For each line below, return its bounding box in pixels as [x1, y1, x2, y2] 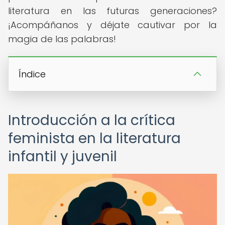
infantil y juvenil [8, 147, 117, 166]
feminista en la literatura [8, 129, 181, 148]
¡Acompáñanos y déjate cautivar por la [8, 19, 217, 31]
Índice [19, 68, 46, 80]
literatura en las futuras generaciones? [8, 5, 217, 17]
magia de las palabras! [8, 33, 116, 45]
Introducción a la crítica [8, 110, 175, 130]
